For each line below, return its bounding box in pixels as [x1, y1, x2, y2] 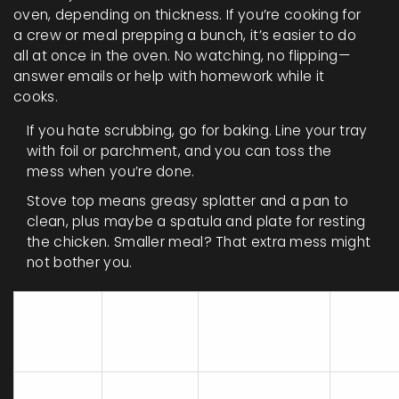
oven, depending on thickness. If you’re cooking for [13, 4, 362, 24]
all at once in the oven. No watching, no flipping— [13, 45, 350, 65]
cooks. [13, 86, 58, 106]
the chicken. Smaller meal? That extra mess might [27, 232, 371, 251]
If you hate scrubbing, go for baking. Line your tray [27, 120, 368, 140]
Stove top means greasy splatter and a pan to [27, 191, 349, 210]
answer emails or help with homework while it [13, 66, 325, 85]
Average [116, 301, 182, 321]
